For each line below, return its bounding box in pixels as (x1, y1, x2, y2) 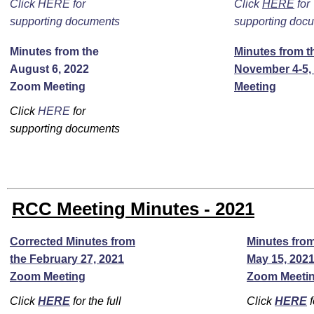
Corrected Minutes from (10, 235, 135, 247)
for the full (70, 295, 121, 307)
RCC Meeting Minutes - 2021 (12, 199, 254, 219)
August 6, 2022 (10, 63, 89, 75)
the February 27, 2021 (10, 253, 124, 265)
